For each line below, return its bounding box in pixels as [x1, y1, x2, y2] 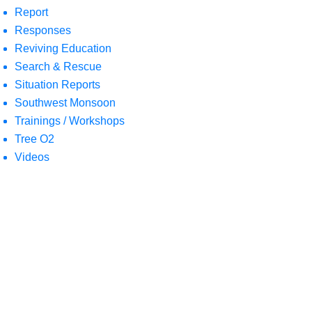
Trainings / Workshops [15, 115, 125, 127]
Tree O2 [15, 133, 54, 145]
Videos [15, 151, 49, 163]
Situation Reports [15, 79, 100, 91]
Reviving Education [15, 42, 111, 54]
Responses [15, 24, 71, 36]
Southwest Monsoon [15, 97, 116, 109]
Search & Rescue [15, 61, 102, 72]
